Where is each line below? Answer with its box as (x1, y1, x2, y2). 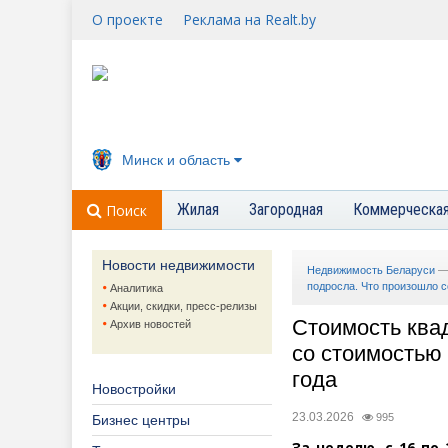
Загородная (249, 200, 323, 219)
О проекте (92, 10, 163, 29)
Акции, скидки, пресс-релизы (110, 300, 257, 312)
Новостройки (92, 381, 176, 397)
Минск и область (122, 152, 230, 168)
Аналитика (110, 282, 163, 294)
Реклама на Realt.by (183, 10, 316, 29)
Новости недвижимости (102, 257, 255, 273)
